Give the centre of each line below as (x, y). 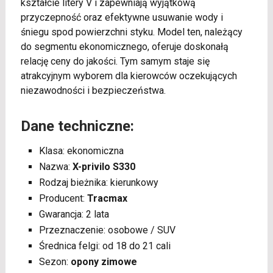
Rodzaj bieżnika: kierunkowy (98, 183)
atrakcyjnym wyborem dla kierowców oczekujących (129, 76)
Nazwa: (55, 167)
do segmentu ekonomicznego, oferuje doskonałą (124, 47)
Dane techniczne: (77, 126)
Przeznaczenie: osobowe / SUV (107, 230)
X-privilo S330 (104, 167)
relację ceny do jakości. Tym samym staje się (115, 62)
